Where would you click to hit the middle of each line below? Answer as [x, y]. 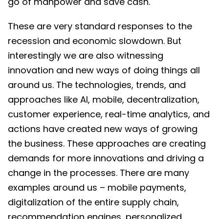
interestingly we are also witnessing [86, 55]
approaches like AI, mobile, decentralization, [104, 99]
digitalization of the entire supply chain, [93, 202]
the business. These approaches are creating [107, 143]
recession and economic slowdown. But [95, 41]
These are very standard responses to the [100, 26]
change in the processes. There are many [99, 173]
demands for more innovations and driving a [106, 158]
